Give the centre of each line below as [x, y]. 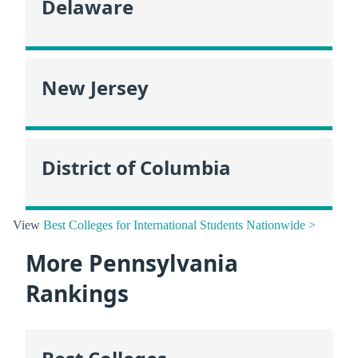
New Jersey [95, 87]
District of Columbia [136, 167]
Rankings [77, 294]
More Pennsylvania [132, 263]
